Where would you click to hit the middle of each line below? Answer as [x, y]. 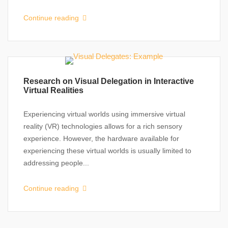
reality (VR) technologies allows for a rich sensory [103, 126]
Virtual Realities [53, 90]
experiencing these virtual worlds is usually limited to [107, 151]
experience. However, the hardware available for [101, 138]
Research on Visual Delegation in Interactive [109, 81]
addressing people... [56, 163]
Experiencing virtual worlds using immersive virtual [104, 114]
